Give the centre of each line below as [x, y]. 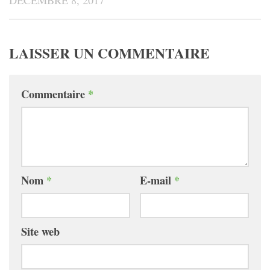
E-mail [157, 180]
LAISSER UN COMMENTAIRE [109, 53]
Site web [40, 231]
